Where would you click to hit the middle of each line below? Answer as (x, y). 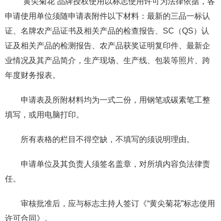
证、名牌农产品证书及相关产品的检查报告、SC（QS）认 (107, 31)
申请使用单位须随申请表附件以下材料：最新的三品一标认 (108, 16)
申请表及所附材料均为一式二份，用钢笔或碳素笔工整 (115, 100)
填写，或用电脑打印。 (44, 114)
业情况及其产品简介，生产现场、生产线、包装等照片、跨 (108, 60)
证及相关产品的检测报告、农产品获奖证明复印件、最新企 (108, 45)
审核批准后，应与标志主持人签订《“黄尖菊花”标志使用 (118, 203)
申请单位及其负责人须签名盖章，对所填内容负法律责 (115, 164)
